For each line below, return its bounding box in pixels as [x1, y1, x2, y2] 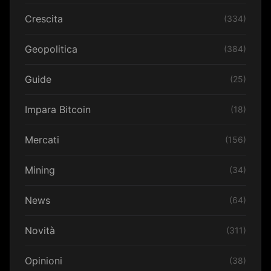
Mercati [25, 133, 59, 146]
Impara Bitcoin [25, 103, 91, 116]
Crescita [25, 12, 63, 25]
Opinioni [25, 254, 62, 267]
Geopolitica [25, 42, 77, 55]
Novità [25, 224, 55, 237]
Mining [25, 163, 55, 176]
